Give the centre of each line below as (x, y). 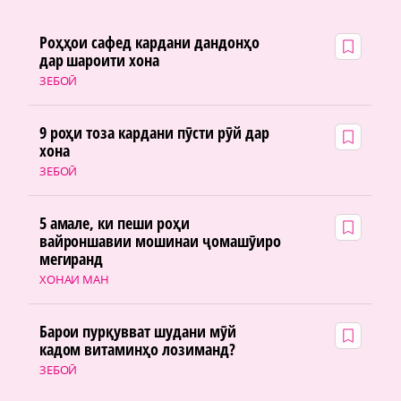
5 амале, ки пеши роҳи (115, 223)
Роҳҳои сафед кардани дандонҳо (149, 43)
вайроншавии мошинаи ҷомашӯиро (160, 241)
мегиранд (71, 259)
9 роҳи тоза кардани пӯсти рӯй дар (154, 133)
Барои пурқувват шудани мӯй (138, 332)
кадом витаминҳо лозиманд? (137, 350)
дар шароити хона (99, 60)
